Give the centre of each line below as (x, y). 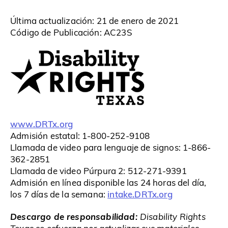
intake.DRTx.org (140, 194)
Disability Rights (173, 216)
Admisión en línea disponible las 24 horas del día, (108, 183)
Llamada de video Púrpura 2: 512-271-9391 (98, 171)
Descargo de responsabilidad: (75, 216)
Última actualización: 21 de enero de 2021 (94, 20)
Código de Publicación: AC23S (71, 32)
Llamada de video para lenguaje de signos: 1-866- (111, 148)
